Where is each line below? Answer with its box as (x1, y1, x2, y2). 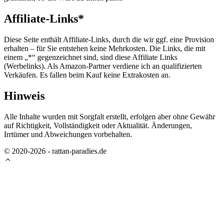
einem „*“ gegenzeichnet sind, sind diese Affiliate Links (4, 53, 177, 61)
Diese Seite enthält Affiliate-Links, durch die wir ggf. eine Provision (4, 35, 214, 44)
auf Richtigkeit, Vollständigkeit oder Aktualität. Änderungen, (4, 121, 192, 130)
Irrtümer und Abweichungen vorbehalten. (4, 130, 132, 138)
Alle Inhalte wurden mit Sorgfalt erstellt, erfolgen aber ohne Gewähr (4, 112, 215, 121)
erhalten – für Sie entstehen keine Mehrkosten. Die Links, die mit (4, 44, 205, 53)
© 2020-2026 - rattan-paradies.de (4, 146, 107, 155)
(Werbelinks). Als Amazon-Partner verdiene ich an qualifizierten (4, 61, 202, 70)
